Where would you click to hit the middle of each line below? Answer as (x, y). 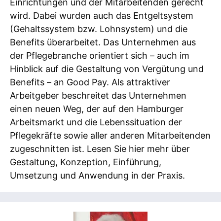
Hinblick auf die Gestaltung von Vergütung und (107, 69)
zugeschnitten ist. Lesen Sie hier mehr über (100, 148)
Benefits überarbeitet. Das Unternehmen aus (103, 42)
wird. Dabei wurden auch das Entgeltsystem (102, 15)
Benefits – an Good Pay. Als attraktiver (90, 82)
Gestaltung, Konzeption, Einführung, (86, 162)
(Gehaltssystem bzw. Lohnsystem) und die (99, 29)
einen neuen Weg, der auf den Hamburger (97, 109)
